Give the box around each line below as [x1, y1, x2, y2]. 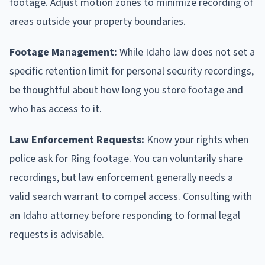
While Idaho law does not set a [117, 45, 255, 60]
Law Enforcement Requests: [9, 132, 144, 148]
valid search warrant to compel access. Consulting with [9, 189, 252, 205]
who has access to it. [9, 102, 102, 117]
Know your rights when [144, 132, 248, 148]
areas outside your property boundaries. [9, 14, 186, 30]
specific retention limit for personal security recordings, [9, 64, 254, 79]
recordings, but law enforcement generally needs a [9, 170, 233, 186]
